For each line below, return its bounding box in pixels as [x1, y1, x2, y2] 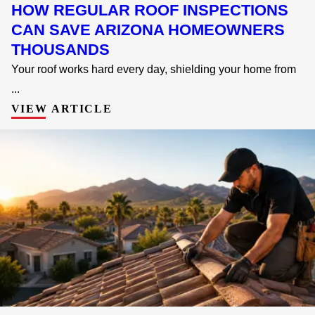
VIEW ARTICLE [11, 102, 113, 115]
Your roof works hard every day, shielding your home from [11, 63, 296, 75]
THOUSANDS [11, 40, 110, 58]
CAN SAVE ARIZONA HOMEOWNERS [11, 20, 285, 39]
